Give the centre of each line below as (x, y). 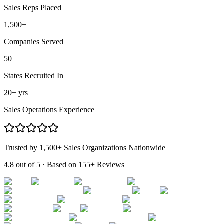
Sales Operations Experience (49, 109)
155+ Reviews (101, 164)
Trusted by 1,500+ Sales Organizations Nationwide (85, 147)
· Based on (59, 164)
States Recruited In (34, 75)
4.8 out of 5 (22, 164)
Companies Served (34, 41)
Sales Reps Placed (33, 7)
